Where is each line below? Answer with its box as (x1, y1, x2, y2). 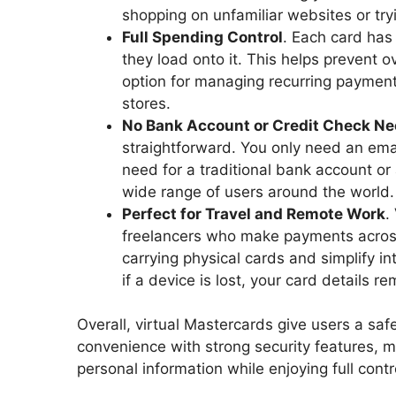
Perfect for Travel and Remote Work (122, 204, 385, 223)
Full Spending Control (122, 27, 283, 46)
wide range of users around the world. (122, 182, 394, 201)
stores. (122, 94, 171, 112)
